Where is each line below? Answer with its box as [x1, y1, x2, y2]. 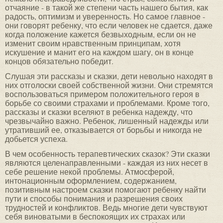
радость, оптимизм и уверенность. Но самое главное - [5, 11, 205, 22]
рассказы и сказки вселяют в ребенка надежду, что [5, 107, 193, 117]
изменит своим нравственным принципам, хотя [5, 38, 181, 49]
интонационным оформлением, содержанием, [5, 175, 177, 186]
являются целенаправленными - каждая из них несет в [5, 157, 208, 168]
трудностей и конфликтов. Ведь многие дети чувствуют [5, 202, 208, 213]
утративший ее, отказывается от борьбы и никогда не [5, 124, 202, 135]
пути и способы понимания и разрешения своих [5, 193, 183, 204]
